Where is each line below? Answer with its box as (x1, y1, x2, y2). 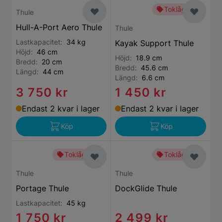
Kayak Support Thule (115, 38, 194, 48)
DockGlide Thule (115, 183, 177, 193)
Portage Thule (16, 183, 69, 193)
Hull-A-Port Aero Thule (16, 22, 102, 32)
